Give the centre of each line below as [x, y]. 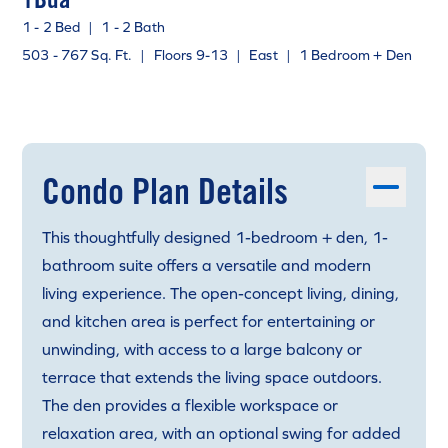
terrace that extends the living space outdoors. [212, 377]
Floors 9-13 [191, 55]
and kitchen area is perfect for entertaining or [208, 321]
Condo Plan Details [165, 191]
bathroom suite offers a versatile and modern [206, 265]
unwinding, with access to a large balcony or [202, 349]
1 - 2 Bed [51, 27]
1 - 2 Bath [133, 27]
